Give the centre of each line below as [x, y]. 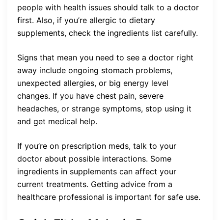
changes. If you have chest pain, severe [90, 96]
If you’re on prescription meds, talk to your [97, 146]
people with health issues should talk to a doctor [108, 7]
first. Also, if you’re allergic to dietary [86, 20]
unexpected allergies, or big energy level [93, 83]
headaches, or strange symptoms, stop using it [104, 108]
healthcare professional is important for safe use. [109, 197]
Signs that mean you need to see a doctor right [105, 57]
